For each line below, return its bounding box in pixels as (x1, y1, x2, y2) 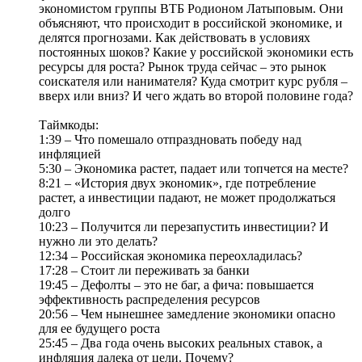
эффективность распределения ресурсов (39, 293, 260, 307)
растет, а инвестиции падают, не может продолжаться (39, 191, 335, 205)
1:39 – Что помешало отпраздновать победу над (39, 133, 301, 147)
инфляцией (39, 147, 101, 162)
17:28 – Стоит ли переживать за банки (39, 263, 250, 278)
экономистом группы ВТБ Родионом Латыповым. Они (39, 2, 343, 16)
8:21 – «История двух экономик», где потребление (39, 176, 316, 191)
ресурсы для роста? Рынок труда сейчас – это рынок (39, 60, 326, 74)
